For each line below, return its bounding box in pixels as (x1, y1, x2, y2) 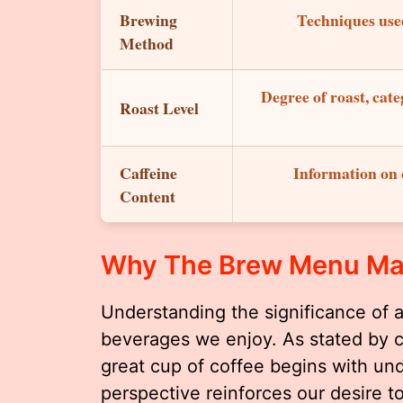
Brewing (120, 7, 177, 31)
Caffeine (120, 160, 177, 184)
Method (120, 31, 174, 55)
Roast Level (120, 95, 199, 120)
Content (120, 184, 175, 208)
